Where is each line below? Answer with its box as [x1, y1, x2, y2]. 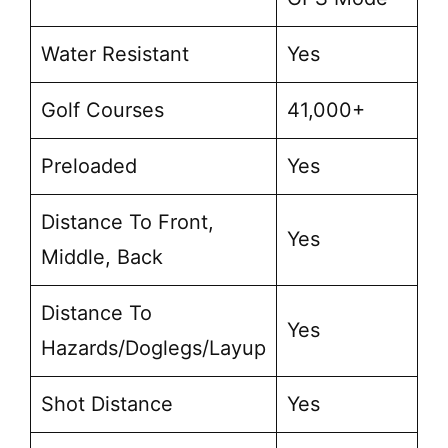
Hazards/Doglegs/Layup [41, 336, 266, 361]
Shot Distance [41, 392, 173, 417]
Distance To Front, [41, 210, 214, 235]
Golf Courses [41, 98, 164, 123]
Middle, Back [41, 245, 163, 270]
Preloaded [41, 154, 137, 179]
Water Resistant [41, 42, 189, 67]
